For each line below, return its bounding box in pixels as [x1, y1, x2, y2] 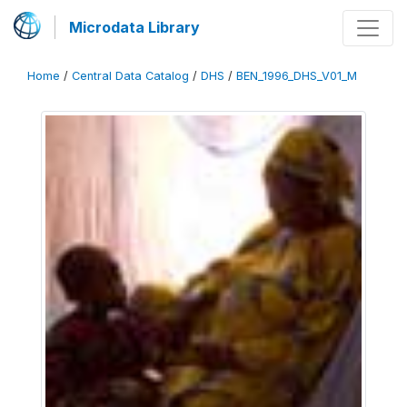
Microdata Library [69, 18, 200, 36]
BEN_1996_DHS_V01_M [236, 69, 357, 83]
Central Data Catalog [72, 69, 189, 83]
